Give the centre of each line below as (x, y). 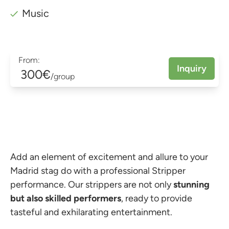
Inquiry (192, 68)
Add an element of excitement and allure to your (109, 157)
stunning (191, 184)
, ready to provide (157, 198)
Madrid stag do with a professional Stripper (98, 170)
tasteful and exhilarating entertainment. (92, 212)
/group (63, 76)
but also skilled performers (66, 198)
